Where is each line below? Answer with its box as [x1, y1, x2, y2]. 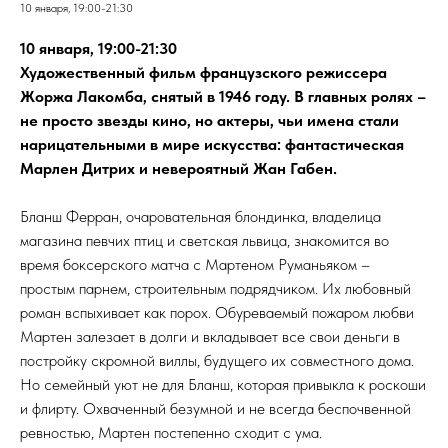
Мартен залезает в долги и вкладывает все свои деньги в [20, 327, 400, 346]
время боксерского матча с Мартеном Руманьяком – [20, 255, 370, 274]
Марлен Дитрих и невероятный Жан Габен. [20, 159, 337, 178]
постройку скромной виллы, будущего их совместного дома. [20, 351, 414, 370]
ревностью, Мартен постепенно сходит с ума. [20, 423, 322, 442]
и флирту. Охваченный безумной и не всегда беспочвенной [20, 399, 411, 418]
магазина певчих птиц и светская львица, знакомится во [20, 231, 389, 250]
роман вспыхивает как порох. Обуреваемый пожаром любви [20, 303, 414, 322]
